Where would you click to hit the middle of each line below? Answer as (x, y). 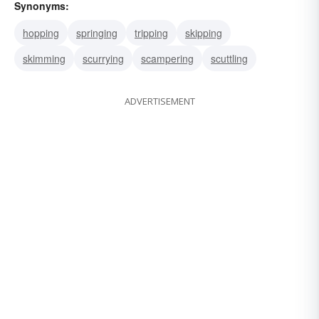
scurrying (103, 59)
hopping (41, 33)
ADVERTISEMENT (159, 101)
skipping (204, 33)
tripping (151, 33)
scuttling (229, 59)
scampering (167, 59)
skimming (44, 59)
